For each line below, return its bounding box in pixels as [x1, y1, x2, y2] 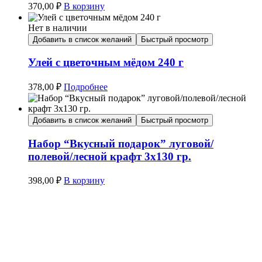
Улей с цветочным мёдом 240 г [28, 56, 184, 69]
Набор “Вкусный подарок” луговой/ [28, 137, 213, 150]
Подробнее [64, 82, 108, 92]
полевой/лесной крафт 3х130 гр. [28, 150, 191, 163]
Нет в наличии [28, 22, 87, 33]
